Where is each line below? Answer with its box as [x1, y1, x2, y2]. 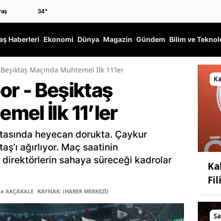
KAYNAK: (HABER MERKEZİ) [37, 187, 109, 195]
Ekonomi [43, 35, 74, 44]
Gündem [136, 35, 165, 44]
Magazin [103, 35, 132, 44]
